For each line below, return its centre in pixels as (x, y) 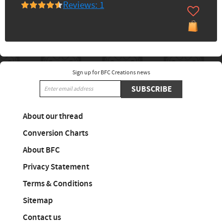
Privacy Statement (56, 167)
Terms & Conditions (57, 184)
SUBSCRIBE (152, 89)
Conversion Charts (55, 133)
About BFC (41, 150)
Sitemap (38, 201)
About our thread (53, 116)
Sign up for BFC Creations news (111, 73)
